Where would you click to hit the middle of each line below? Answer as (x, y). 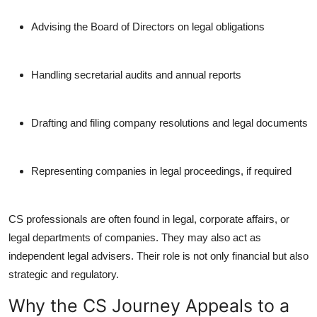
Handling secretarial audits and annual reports (136, 75)
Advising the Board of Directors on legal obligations (148, 27)
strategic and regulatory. (64, 275)
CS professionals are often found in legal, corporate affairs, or (149, 219)
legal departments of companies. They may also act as (135, 238)
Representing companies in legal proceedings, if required (161, 171)
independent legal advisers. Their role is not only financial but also (158, 256)
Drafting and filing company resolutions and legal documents (169, 123)
